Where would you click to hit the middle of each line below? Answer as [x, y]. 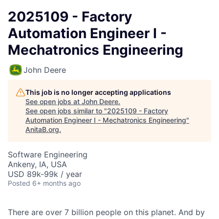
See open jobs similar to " [66, 111]
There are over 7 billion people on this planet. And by [106, 212]
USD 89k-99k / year [45, 174]
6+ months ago [56, 183]
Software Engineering [48, 154]
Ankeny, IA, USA [37, 164]
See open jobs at [54, 101]
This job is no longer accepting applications [98, 92]
